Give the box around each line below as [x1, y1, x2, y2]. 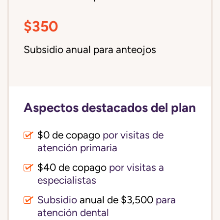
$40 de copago [37, 162, 107, 173]
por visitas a [107, 162, 164, 173]
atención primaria [37, 142, 117, 154]
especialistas [37, 174, 96, 186]
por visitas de [100, 129, 164, 141]
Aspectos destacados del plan [24, 100, 196, 115]
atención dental [37, 207, 109, 219]
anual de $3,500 [80, 194, 153, 206]
